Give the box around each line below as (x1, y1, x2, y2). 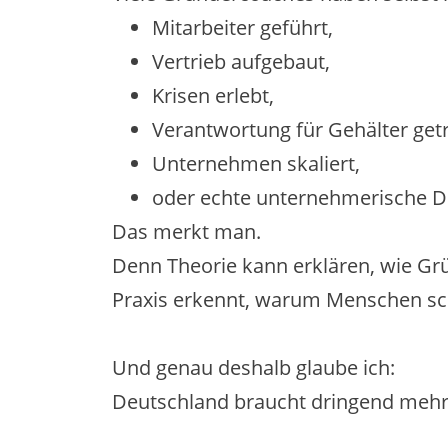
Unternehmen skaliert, (152, 149, 360, 177)
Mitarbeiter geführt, (152, 13, 333, 41)
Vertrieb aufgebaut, (152, 47, 330, 75)
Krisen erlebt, (152, 81, 274, 109)
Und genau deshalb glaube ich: (112, 353, 395, 381)
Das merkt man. (112, 217, 261, 245)
